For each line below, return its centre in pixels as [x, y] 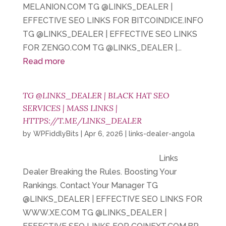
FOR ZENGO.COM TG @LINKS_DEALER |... [102, 48]
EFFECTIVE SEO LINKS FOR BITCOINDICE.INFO [113, 20]
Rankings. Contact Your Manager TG [90, 185]
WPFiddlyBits [56, 134]
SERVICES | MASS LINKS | [70, 108]
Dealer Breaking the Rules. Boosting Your [99, 172]
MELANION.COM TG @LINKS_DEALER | [97, 7]
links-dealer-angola [161, 134]
